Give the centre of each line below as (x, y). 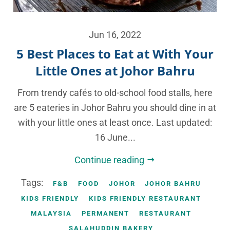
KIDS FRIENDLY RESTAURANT (145, 198)
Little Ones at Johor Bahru (115, 71)
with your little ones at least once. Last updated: (115, 122)
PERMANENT (106, 213)
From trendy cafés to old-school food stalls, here (115, 93)
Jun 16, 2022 (115, 35)
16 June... (115, 137)
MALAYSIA (51, 213)
